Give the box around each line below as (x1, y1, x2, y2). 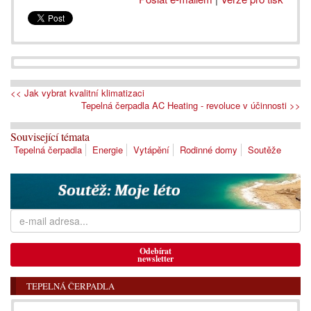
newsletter (137, 253, 174, 265)
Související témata (10, 128, 90, 144)
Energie (92, 142, 123, 156)
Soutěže (248, 142, 281, 156)
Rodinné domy (180, 142, 237, 156)
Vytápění (133, 142, 169, 156)
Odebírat (140, 245, 171, 258)
